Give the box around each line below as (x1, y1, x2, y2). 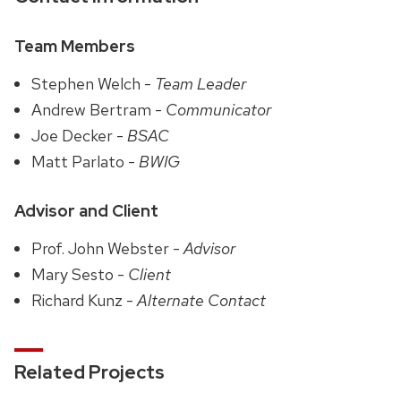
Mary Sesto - (31, 263, 129, 285)
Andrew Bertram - (31, 98, 166, 120)
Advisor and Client (14, 200, 158, 222)
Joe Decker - (31, 124, 128, 146)
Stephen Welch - (31, 73, 156, 94)
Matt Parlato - (31, 150, 140, 172)
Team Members (14, 36, 135, 57)
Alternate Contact (137, 289, 267, 311)
